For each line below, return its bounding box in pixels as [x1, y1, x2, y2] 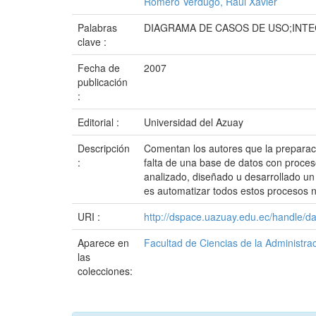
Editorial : [78, 115, 122, 129]
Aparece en [78, 236, 129, 250]
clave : [78, 35, 109, 49]
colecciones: [78, 264, 133, 278]
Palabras [78, 20, 117, 35]
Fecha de [78, 61, 120, 75]
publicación [78, 75, 128, 89]
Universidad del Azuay [144, 115, 243, 129]
